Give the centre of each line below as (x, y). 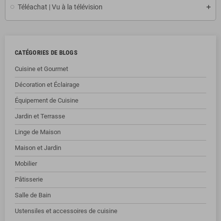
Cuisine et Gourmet (41, 69)
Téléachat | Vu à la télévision (60, 7)
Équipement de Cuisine (47, 100)
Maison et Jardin (38, 148)
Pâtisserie (29, 179)
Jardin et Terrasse (40, 116)
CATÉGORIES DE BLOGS (46, 53)
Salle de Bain (33, 195)
